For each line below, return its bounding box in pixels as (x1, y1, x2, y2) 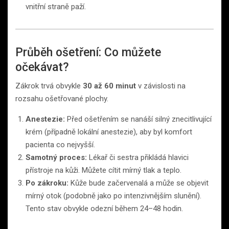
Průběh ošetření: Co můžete (15, 45, 161, 59)
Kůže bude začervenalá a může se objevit (68, 178, 209, 188)
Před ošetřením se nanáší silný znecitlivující (65, 114, 212, 124)
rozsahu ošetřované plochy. (15, 94, 108, 103)
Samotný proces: (26, 152, 87, 162)
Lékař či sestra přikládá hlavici (87, 152, 189, 162)
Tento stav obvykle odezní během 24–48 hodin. (26, 203, 183, 213)
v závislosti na (136, 81, 186, 90)
